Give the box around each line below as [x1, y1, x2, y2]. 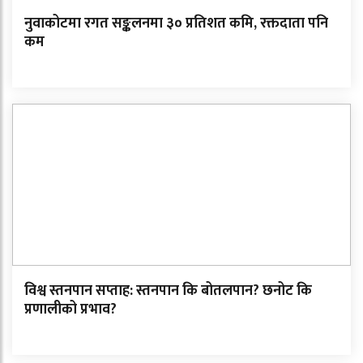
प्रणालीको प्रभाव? [24, 297, 117, 322]
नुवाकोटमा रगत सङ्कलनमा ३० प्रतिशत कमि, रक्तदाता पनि [24, 11, 328, 36]
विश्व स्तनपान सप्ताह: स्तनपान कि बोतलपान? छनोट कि [24, 278, 312, 303]
